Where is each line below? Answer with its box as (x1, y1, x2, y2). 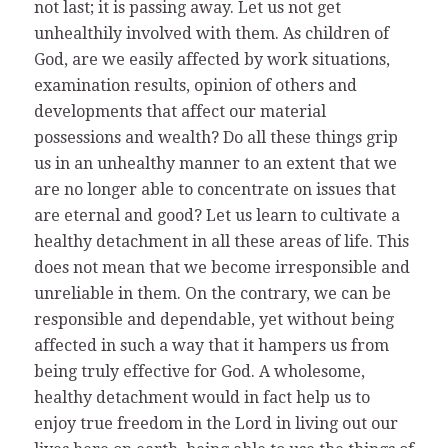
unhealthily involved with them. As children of (33, 23, 389, 43)
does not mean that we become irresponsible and (33, 257, 410, 277)
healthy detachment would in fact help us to (33, 387, 370, 407)
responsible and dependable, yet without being (33, 309, 394, 329)
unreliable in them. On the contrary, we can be (33, 283, 391, 303)
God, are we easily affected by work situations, (33, 49, 390, 69)
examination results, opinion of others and (33, 75, 357, 95)
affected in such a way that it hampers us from (33, 335, 389, 355)
